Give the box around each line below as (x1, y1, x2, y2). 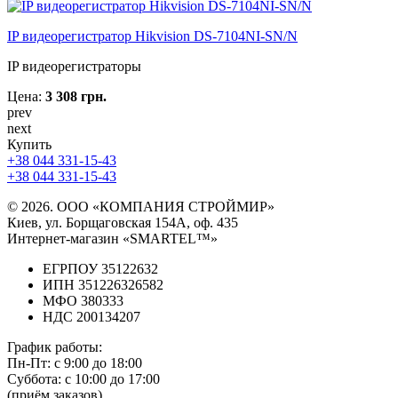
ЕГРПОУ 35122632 (43, 260, 158, 276)
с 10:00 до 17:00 (65, 370, 160, 386)
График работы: (7, 338, 102, 354)
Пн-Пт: (7, 354, 54, 370)
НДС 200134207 (43, 308, 140, 324)
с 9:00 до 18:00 (54, 354, 142, 370)
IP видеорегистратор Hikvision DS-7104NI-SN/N (7, 28, 298, 44)
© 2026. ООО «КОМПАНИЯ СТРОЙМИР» (7, 198, 275, 214)
